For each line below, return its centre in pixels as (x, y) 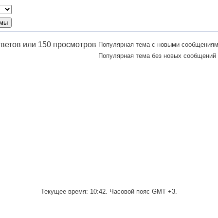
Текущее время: (65, 191)
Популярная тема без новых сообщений (157, 56)
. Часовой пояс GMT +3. (141, 191)
